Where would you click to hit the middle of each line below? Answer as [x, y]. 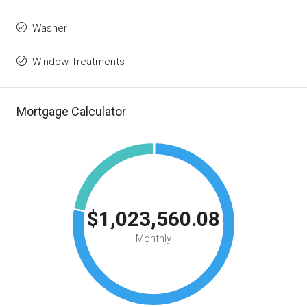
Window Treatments [78, 62]
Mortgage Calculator [71, 111]
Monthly [153, 238]
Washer [50, 28]
